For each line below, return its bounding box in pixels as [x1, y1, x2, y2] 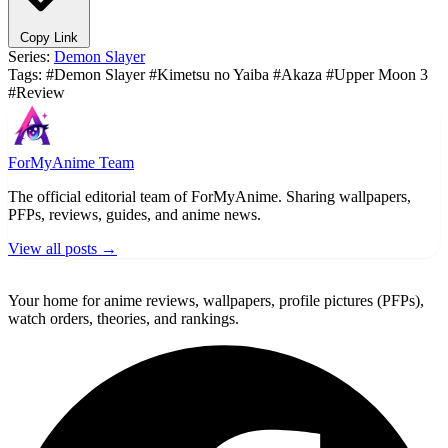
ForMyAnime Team [8, 153, 134, 171]
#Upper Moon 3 [326, 65, 428, 83]
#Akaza [273, 65, 326, 83]
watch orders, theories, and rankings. [8, 309, 239, 327]
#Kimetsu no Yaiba [149, 65, 273, 83]
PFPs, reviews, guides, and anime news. [8, 205, 261, 223]
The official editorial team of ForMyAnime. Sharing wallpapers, [8, 187, 411, 205]
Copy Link [20, 29, 78, 45]
